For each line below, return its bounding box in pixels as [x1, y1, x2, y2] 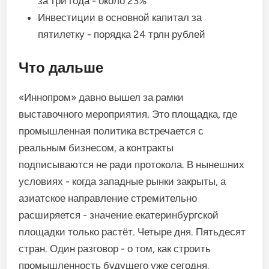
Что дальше [19, 58, 104, 76]
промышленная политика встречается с [19, 124, 204, 137]
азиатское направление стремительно [19, 192, 198, 204]
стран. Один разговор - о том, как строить [19, 242, 211, 255]
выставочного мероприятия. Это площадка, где [19, 107, 238, 120]
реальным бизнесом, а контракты [19, 141, 174, 154]
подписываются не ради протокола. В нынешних [19, 158, 245, 171]
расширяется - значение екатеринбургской [19, 208, 219, 221]
